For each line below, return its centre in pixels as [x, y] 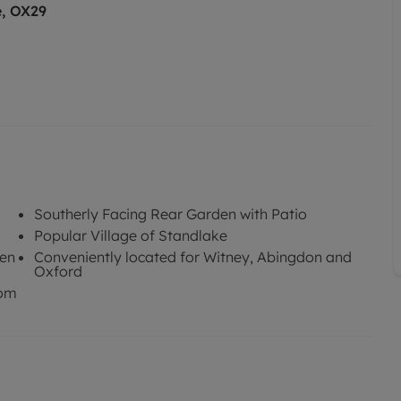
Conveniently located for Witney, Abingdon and [193, 256]
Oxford [58, 271]
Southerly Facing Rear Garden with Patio [171, 213]
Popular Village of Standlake [131, 235]
